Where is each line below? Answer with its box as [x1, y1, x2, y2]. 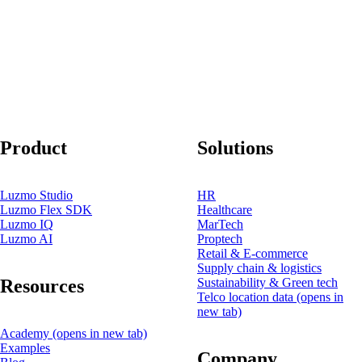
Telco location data [197, 289, 297, 304]
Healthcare [197, 202, 252, 217]
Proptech [197, 231, 242, 246]
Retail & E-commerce [197, 246, 308, 260]
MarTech [197, 217, 243, 231]
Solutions [197, 137, 273, 158]
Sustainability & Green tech [197, 275, 338, 289]
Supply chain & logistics [197, 260, 322, 275]
